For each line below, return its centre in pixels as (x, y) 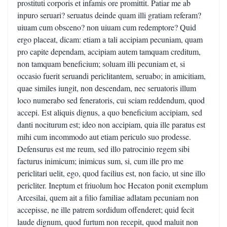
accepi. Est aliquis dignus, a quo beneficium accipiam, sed (110, 112)
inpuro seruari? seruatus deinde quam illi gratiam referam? (109, 15)
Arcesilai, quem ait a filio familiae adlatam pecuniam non (108, 197)
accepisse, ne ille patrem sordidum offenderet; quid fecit (106, 210)
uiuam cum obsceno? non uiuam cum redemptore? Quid (107, 27)
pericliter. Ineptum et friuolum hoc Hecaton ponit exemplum (112, 185)
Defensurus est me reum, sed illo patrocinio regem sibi (103, 149)
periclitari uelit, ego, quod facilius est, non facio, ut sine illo (111, 173)
